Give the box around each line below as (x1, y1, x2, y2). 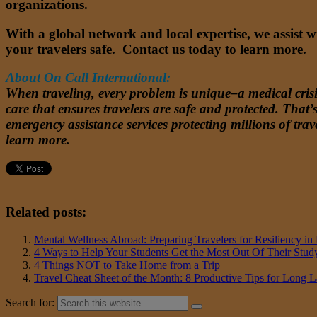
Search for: (6, 296, 54, 309)
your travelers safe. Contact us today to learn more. (6, 41, 306, 57)
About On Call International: (6, 70, 171, 86)
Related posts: (6, 204, 86, 219)
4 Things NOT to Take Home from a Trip (34, 258, 220, 271)
